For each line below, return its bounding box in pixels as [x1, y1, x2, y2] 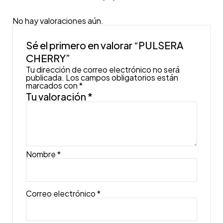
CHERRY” [26, 51, 71, 64]
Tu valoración [26, 90, 88, 103]
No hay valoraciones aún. [12, 15, 104, 26]
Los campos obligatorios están [66, 72, 179, 83]
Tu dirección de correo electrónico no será [26, 64, 180, 75]
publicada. [26, 72, 65, 83]
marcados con [26, 80, 80, 91]
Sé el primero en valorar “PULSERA [26, 38, 184, 51]
